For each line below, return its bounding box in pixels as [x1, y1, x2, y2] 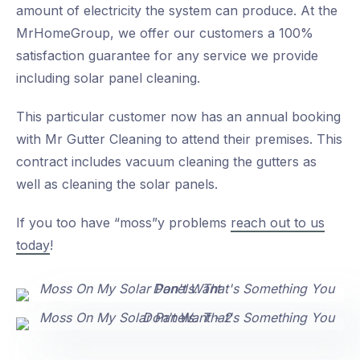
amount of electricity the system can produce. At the [16, 2, 337, 19]
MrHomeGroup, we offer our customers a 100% [16, 25, 313, 42]
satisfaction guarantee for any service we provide [16, 47, 318, 64]
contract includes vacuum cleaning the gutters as [16, 153, 317, 170]
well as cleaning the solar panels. [16, 176, 218, 193]
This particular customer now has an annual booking [16, 108, 341, 125]
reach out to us [231, 215, 325, 231]
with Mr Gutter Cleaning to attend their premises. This [16, 131, 342, 148]
